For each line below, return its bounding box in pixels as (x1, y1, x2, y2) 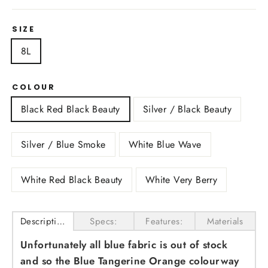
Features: (145, 214, 184, 228)
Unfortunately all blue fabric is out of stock (20, 237, 228, 252)
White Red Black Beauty (21, 172, 123, 187)
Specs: (90, 214, 118, 228)
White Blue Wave (128, 137, 202, 151)
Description (56, 214, 65, 228)
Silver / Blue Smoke (21, 137, 106, 151)
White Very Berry (145, 172, 218, 187)
